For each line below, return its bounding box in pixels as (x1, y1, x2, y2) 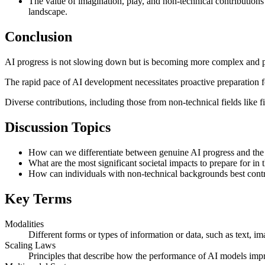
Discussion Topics (5, 119, 111, 135)
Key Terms (5, 190, 72, 206)
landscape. (28, 7, 67, 17)
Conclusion (5, 29, 72, 45)
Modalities (5, 218, 44, 229)
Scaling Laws (5, 240, 56, 250)
